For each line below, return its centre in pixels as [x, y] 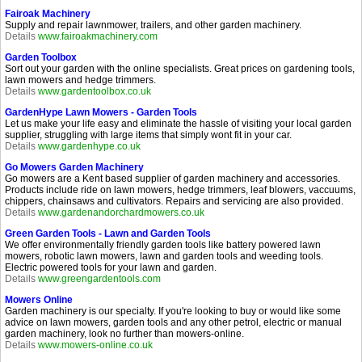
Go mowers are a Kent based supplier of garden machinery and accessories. [173, 179]
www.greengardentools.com [99, 279]
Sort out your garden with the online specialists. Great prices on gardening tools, [180, 69]
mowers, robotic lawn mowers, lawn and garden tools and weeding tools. [164, 256]
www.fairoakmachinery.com [98, 36]
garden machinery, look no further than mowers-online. [124, 334]
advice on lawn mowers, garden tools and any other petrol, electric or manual [173, 322]
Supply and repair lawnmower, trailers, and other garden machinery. [153, 25]
